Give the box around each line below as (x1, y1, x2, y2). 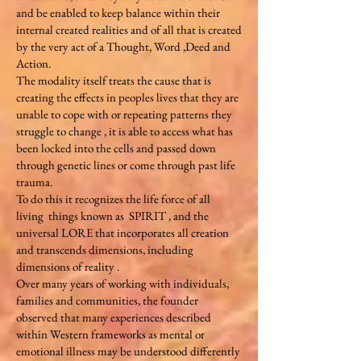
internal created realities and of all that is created (16, 22, 242, 37)
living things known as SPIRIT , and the (16, 208, 209, 223)
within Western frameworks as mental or (16, 326, 205, 342)
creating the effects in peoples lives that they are (16, 89, 239, 105)
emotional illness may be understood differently (16, 343, 240, 359)
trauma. (16, 174, 52, 189)
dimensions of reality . (16, 259, 119, 274)
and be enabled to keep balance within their (16, 5, 220, 20)
